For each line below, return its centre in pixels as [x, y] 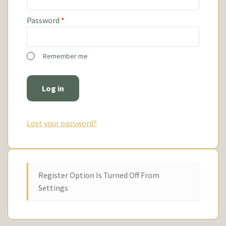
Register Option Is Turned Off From [99, 175]
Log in [53, 88]
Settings [53, 187]
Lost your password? [62, 123]
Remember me [65, 56]
